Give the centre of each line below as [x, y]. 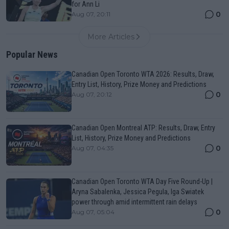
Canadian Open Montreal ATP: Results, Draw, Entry [143, 128]
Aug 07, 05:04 [93, 212]
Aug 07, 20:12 [92, 95]
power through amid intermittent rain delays [134, 202]
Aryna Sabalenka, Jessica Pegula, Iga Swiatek [138, 192]
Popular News [32, 55]
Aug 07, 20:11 [91, 14]
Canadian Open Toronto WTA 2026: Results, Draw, [143, 74]
